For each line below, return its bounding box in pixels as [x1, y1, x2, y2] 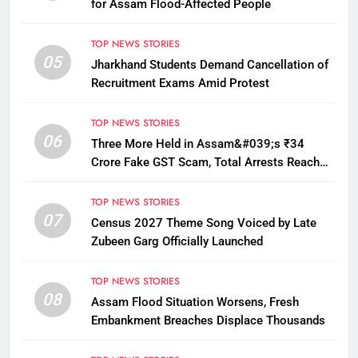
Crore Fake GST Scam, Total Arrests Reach [90, 154, 320, 169]
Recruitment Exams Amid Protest [90, 75, 269, 90]
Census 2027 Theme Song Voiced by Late [90, 215, 316, 230]
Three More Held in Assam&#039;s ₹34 [90, 136, 304, 151]
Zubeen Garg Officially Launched [90, 233, 263, 249]
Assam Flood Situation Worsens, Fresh [90, 294, 299, 309]
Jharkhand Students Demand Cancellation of [90, 57, 328, 72]
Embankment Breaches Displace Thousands [90, 312, 325, 328]
